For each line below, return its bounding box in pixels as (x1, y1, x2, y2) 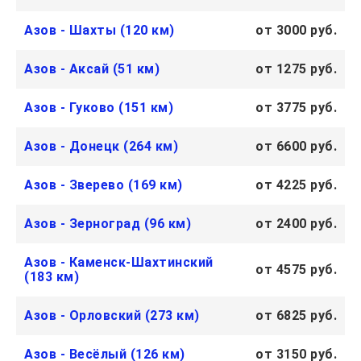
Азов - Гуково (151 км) (24, 100, 173, 116)
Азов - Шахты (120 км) (24, 23, 175, 39)
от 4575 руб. (255, 262, 337, 278)
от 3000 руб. (255, 23, 337, 39)
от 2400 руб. (255, 216, 337, 232)
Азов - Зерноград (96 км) (24, 216, 191, 232)
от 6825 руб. (255, 308, 337, 324)
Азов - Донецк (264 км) (24, 139, 178, 155)
